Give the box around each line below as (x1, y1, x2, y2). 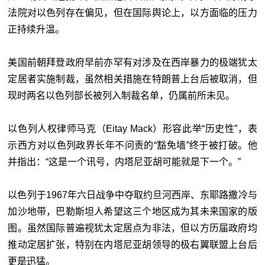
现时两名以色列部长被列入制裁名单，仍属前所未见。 (8, 90, 235, 101)
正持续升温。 (8, 24, 65, 34)
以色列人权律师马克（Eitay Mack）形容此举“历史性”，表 (8, 123, 257, 134)
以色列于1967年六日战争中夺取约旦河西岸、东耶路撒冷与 (8, 189, 257, 200)
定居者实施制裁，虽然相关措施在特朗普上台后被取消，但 (8, 73, 257, 84)
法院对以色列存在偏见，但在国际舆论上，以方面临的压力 (8, 7, 257, 18)
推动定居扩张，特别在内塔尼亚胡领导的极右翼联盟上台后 (8, 239, 257, 250)
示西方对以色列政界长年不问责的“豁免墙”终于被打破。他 (8, 140, 257, 150)
